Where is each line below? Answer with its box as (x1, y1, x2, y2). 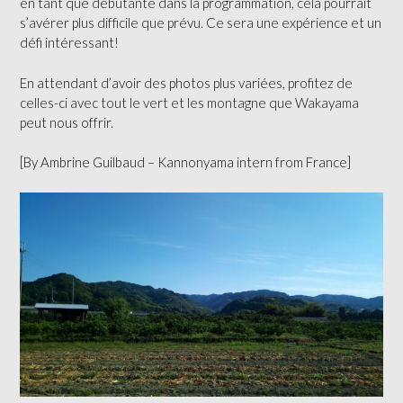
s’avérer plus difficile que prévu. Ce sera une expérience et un (20, 14, 381, 31)
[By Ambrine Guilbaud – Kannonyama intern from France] (20, 154, 351, 171)
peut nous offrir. (20, 113, 113, 130)
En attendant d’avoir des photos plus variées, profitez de (20, 74, 353, 91)
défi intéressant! (20, 34, 119, 51)
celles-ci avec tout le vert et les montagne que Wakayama (20, 94, 359, 111)
